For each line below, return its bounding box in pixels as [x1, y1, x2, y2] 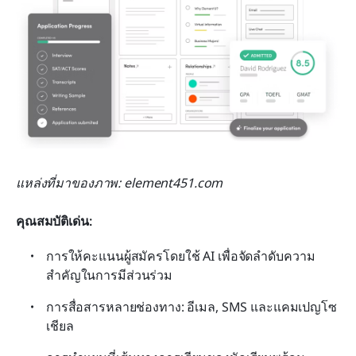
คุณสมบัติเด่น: [16, 212, 92, 230]
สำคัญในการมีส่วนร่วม [46, 266, 173, 284]
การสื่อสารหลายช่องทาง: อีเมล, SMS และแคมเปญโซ [46, 298, 337, 316]
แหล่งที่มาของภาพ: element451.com [16, 174, 223, 192]
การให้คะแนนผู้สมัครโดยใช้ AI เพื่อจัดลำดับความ [46, 247, 315, 265]
